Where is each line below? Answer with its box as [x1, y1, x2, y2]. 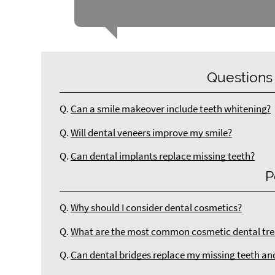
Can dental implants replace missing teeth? [71, 150, 255, 163]
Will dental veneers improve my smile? [71, 126, 233, 139]
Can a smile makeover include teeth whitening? [71, 103, 271, 116]
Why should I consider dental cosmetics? [71, 201, 242, 215]
